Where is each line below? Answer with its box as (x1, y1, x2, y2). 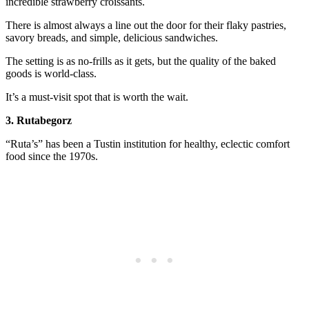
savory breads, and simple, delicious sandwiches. (6, 31, 218, 43)
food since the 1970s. (6, 150, 98, 162)
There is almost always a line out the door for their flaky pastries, (6, 19, 286, 31)
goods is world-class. (6, 67, 97, 79)
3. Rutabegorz (6, 114, 72, 126)
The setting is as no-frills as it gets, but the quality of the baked (6, 54, 276, 67)
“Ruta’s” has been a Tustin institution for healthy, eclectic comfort (6, 137, 290, 150)
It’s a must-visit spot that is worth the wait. (6, 90, 188, 103)
